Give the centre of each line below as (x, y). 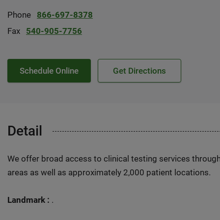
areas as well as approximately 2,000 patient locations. (109, 172)
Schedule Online (49, 71)
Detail (25, 131)
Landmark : (28, 200)
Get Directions (139, 71)
